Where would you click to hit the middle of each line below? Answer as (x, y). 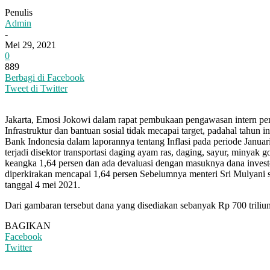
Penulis (19, 12)
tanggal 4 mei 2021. (42, 184)
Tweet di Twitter (36, 88)
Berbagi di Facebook (45, 77)
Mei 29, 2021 (30, 45)
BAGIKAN (28, 225)
